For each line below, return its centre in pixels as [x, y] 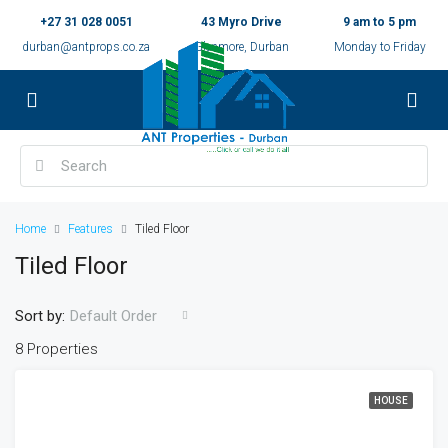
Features [90, 229]
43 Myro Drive [242, 22]
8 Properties [56, 349]
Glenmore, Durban [242, 47]
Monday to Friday [379, 47]
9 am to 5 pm [380, 22]
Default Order [113, 316]
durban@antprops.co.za [86, 47]
